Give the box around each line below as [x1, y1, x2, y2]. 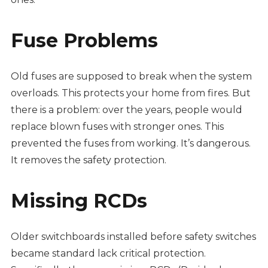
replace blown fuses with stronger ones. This [10, 121, 224, 133]
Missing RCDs [10, 189, 147, 213]
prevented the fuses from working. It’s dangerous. [10, 138, 251, 150]
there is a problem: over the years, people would [10, 104, 242, 116]
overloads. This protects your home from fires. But [10, 87, 251, 99]
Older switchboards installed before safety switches [10, 231, 256, 243]
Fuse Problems [10, 29, 158, 53]
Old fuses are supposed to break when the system [10, 71, 252, 83]
